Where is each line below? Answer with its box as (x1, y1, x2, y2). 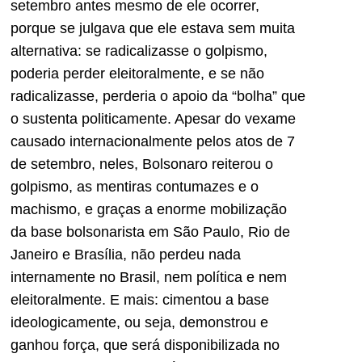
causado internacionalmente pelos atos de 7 (11, 133, 295, 150)
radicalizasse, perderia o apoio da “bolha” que (11, 88, 305, 105)
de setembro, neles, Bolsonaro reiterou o (11, 156, 273, 173)
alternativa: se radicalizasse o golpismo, (11, 43, 267, 60)
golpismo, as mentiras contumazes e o (11, 179, 259, 196)
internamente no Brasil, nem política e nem (11, 269, 287, 286)
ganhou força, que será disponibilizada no (11, 337, 280, 354)
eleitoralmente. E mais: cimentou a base (11, 292, 269, 309)
